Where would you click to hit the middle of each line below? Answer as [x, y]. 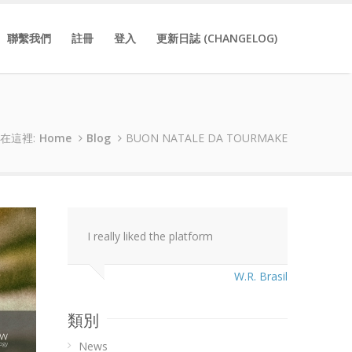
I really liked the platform [150, 236]
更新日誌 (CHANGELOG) [217, 38]
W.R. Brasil [261, 276]
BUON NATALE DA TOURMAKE [207, 138]
